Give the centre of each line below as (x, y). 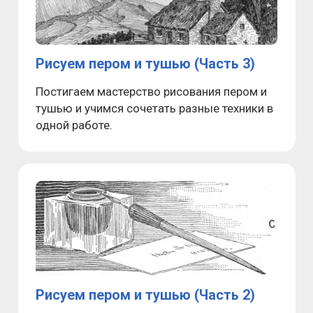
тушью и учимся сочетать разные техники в (154, 109)
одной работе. (74, 125)
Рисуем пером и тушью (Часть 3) (145, 64)
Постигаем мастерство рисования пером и (151, 92)
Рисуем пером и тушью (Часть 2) (145, 295)
